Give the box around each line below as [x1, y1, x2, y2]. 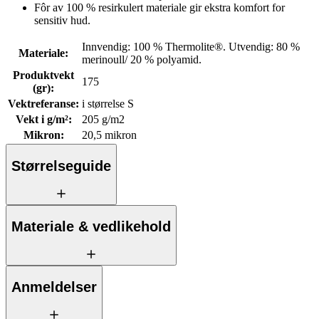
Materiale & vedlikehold [11, 219, 171, 235]
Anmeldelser [11, 279, 97, 296]
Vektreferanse [8, 98, 75, 110]
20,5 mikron [82, 129, 137, 142]
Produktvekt [13, 69, 74, 82]
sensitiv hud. [34, 14, 90, 27]
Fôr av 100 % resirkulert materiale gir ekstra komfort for [34, 1, 285, 14]
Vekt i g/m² [15, 113, 68, 126]
